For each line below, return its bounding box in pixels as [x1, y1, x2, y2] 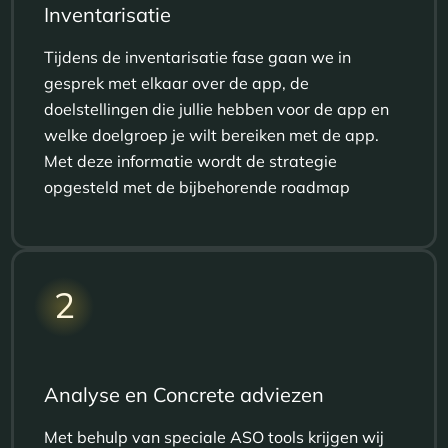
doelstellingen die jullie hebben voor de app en [44, 98, 390, 119]
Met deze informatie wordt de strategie [44, 150, 338, 171]
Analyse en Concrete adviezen [44, 381, 325, 407]
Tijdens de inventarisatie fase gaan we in [44, 46, 352, 67]
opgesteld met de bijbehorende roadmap [44, 176, 351, 197]
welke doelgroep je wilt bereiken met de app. [44, 124, 380, 145]
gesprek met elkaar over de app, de [44, 72, 310, 93]
